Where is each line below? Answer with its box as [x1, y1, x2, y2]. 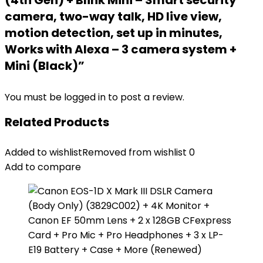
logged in [64, 90, 108, 104]
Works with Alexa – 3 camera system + [5, 41, 237, 58]
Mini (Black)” [5, 58, 85, 74]
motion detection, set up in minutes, [5, 25, 222, 41]
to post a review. [108, 90, 184, 104]
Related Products [5, 114, 109, 130]
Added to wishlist [5, 146, 82, 159]
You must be [5, 90, 64, 104]
